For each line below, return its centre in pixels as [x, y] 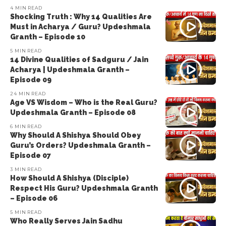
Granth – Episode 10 [48, 37]
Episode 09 [31, 80]
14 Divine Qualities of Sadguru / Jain [79, 60]
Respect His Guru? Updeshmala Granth [84, 188]
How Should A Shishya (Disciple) [69, 178]
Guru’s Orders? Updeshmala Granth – [80, 145]
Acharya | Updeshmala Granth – [70, 70]
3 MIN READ [26, 169]
